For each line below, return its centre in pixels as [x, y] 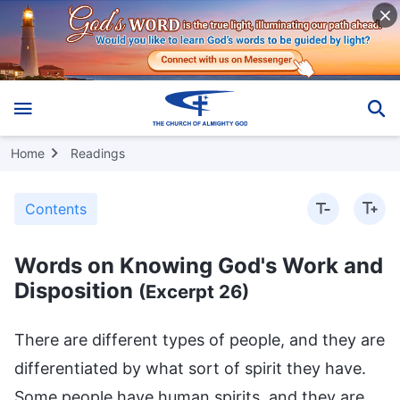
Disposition [76, 290]
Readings [98, 153]
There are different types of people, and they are [200, 339]
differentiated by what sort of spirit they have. [190, 368]
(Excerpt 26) [194, 291]
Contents [56, 208]
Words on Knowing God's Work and [199, 265]
